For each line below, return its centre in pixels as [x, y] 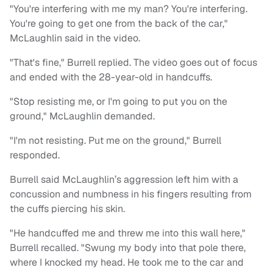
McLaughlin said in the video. [75, 38]
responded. [35, 155]
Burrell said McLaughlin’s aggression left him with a [124, 180]
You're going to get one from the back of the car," [119, 24]
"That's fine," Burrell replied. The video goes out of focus [133, 63]
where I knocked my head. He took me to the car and [127, 263]
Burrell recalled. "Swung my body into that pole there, [128, 248]
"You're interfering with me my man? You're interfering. [129, 9]
